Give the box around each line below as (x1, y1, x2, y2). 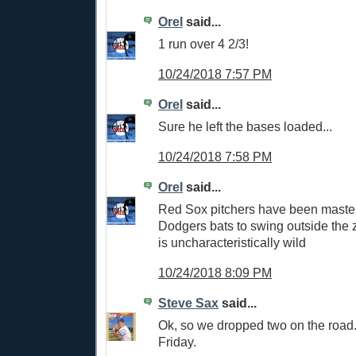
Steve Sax (158, 295, 219, 310)
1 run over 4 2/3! (158, 37, 249, 52)
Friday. (158, 335, 196, 350)
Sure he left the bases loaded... (158, 119, 332, 134)
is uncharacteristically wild (158, 235, 306, 250)
